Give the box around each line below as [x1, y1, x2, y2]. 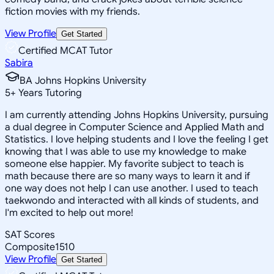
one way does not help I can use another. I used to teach [5, 182, 258, 194]
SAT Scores [5, 228, 55, 241]
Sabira [5, 56, 33, 69]
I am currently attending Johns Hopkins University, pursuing [5, 108, 268, 121]
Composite [5, 240, 55, 253]
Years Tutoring [16, 86, 82, 99]
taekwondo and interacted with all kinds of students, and [5, 194, 259, 207]
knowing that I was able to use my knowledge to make [5, 145, 246, 158]
